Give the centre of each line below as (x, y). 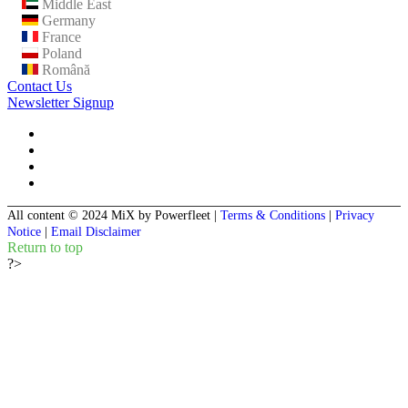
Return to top (45, 247)
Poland (60, 53)
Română (64, 69)
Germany (67, 20)
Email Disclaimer (96, 231)
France (60, 36)
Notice (24, 231)
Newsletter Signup (61, 102)
